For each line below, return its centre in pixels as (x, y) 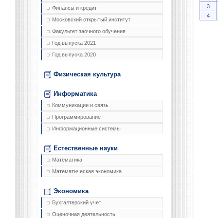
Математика (67, 160)
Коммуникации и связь (80, 105)
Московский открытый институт (91, 20)
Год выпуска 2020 (74, 55)
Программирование (76, 117)
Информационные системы (86, 129)
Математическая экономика (87, 172)
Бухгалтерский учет (77, 203)
